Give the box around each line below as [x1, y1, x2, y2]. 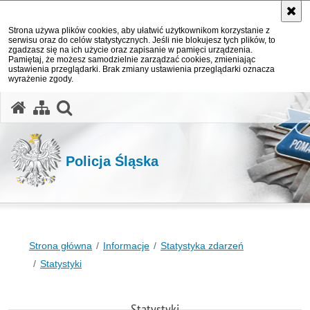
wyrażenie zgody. [8, 74, 73, 84]
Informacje [103, 240, 149, 251]
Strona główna [29, 240, 92, 251]
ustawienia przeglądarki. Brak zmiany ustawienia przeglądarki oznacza [8, 64, 275, 74]
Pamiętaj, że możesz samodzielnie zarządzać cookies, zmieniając [8, 55, 255, 64]
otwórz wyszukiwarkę [71, 96, 226, 116]
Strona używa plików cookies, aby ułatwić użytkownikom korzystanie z [8, 26, 270, 35]
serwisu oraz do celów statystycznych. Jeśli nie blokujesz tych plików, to [8, 35, 275, 45]
